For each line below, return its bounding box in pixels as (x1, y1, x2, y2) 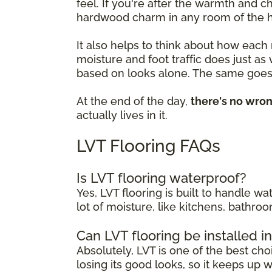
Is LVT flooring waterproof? (76, 169, 246, 186)
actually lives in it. (76, 108, 168, 121)
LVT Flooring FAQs (76, 135, 220, 156)
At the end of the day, (76, 94, 191, 107)
